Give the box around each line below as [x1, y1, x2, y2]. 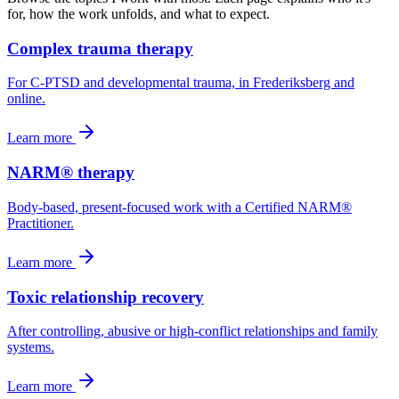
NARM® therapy [7, 163, 134, 183]
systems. [7, 339, 54, 355]
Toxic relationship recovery [7, 287, 204, 306]
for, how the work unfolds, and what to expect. [7, 6, 270, 21]
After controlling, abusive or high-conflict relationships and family [7, 323, 378, 339]
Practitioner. [7, 215, 74, 231]
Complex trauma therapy [7, 38, 193, 58]
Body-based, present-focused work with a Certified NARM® [7, 199, 352, 215]
